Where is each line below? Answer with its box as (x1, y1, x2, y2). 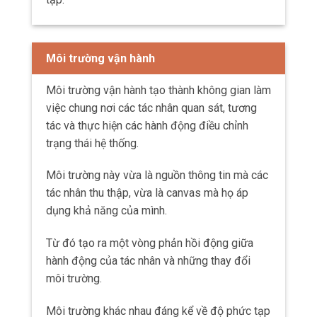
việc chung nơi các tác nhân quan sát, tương (46, 100, 257, 115)
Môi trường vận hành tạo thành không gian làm (46, 83, 271, 97)
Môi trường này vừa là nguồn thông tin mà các (46, 168, 268, 183)
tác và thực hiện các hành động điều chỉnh (46, 118, 248, 132)
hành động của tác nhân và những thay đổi (46, 254, 250, 268)
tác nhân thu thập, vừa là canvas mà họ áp (46, 186, 248, 200)
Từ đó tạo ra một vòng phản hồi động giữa (46, 236, 253, 250)
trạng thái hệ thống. (46, 136, 139, 150)
